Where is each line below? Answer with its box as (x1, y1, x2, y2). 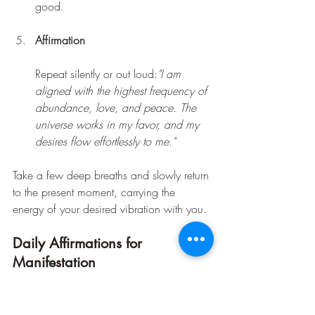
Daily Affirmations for (13, 233, 146, 252)
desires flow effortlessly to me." (35, 133, 175, 149)
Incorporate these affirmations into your (13, 289, 195, 305)
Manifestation (13, 252, 96, 271)
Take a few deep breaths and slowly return (13, 167, 212, 183)
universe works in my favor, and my (35, 116, 202, 132)
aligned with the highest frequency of (35, 82, 210, 98)
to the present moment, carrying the (13, 184, 179, 200)
